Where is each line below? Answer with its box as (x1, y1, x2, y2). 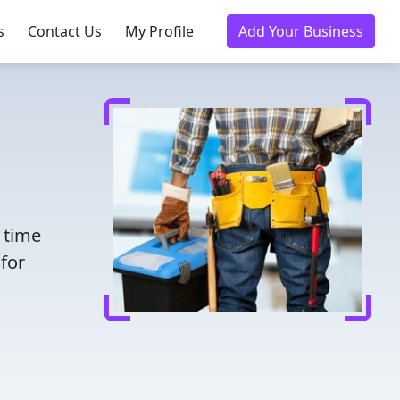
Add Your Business (238, 21, 363, 41)
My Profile (125, 21, 194, 41)
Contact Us (28, 21, 102, 41)
